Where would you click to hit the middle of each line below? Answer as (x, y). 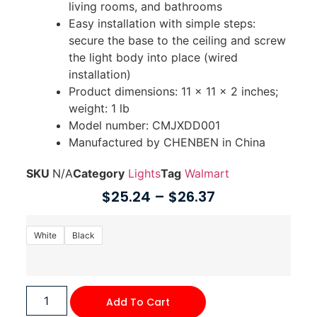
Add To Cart (138, 302)
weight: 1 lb (99, 109)
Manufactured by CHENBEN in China (167, 143)
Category (98, 174)
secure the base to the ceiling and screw (177, 41)
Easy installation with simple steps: (162, 24)
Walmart (207, 174)
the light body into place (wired (153, 58)
